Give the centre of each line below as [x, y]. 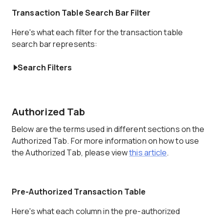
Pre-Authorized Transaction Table [79, 192]
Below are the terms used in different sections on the [108, 129]
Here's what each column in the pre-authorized [96, 211]
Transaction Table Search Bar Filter [81, 13]
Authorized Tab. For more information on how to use [106, 141]
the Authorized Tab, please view [71, 153]
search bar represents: [55, 44]
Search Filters [45, 67]
